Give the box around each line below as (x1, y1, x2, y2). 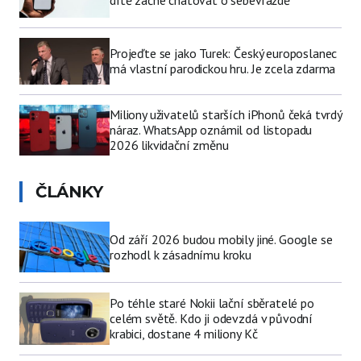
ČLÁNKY (35, 182, 102, 202)
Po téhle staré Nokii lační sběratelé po (110, 295, 314, 312)
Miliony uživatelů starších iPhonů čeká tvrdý (110, 106, 342, 123)
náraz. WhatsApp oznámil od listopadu (110, 122, 313, 139)
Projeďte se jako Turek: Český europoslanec (110, 45, 338, 62)
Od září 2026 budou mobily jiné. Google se (110, 230, 333, 247)
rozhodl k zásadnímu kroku (110, 246, 251, 263)
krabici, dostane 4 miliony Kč (110, 326, 258, 342)
